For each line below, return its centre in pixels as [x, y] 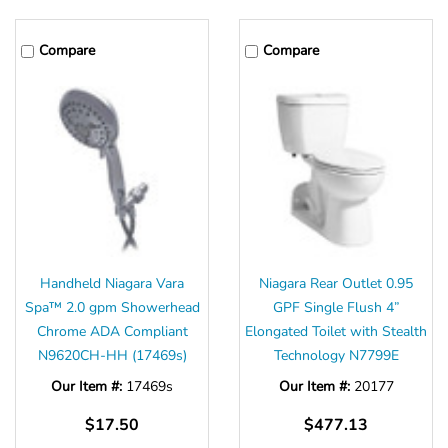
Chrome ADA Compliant [112, 332]
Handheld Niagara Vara [112, 284]
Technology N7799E [336, 356]
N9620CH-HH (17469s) [112, 356]
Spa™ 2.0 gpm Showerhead [112, 308]
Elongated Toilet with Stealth [336, 332]
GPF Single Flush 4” [336, 308]
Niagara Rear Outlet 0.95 [336, 284]
